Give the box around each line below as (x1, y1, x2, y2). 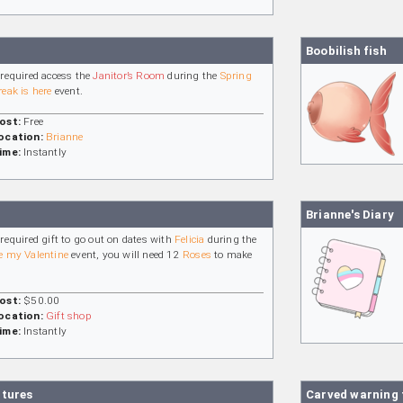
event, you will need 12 (68, 248, 183, 262)
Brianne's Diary (306, 208, 394, 222)
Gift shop (46, 309, 92, 323)
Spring (219, 68, 252, 82)
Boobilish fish (306, 43, 387, 58)
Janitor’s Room (93, 68, 166, 82)
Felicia (175, 233, 205, 246)
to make (211, 248, 253, 262)
